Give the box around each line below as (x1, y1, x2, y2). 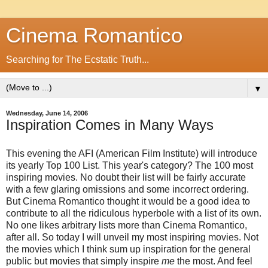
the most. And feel (175, 255, 252, 266)
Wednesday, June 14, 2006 (6, 109, 88, 117)
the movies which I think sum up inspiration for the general (6, 243, 251, 254)
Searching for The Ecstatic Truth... (6, 54, 149, 65)
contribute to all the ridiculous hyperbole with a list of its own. (6, 208, 261, 218)
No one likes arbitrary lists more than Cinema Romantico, (6, 220, 247, 230)
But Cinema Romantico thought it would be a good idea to (6, 196, 250, 206)
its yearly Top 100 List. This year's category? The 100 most (6, 160, 253, 170)
